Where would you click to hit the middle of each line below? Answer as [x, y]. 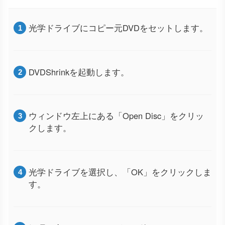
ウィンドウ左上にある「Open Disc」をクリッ [116, 116]
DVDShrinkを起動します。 [79, 72]
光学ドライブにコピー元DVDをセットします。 [118, 27]
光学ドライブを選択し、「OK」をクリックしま [120, 172]
